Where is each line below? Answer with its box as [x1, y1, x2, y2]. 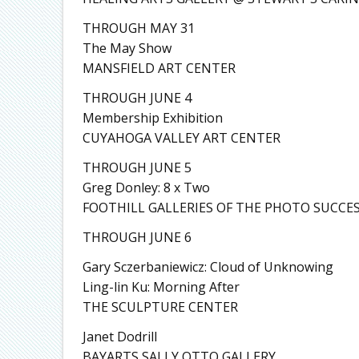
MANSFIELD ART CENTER [82, 58, 236, 77]
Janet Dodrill [82, 327, 157, 345]
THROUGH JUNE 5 [82, 158, 192, 176]
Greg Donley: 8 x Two [82, 178, 210, 196]
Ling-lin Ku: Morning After [82, 277, 240, 296]
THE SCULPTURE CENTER [82, 297, 238, 316]
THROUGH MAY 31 [82, 18, 195, 37]
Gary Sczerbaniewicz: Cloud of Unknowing [82, 257, 333, 276]
